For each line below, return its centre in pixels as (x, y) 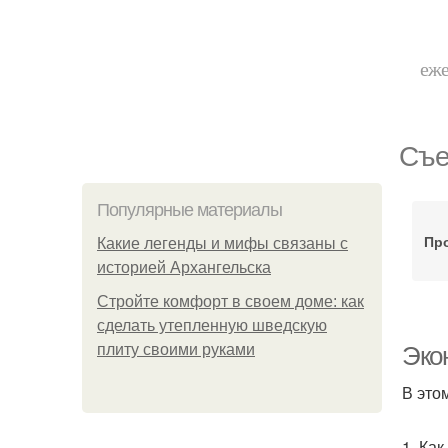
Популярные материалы (189, 210)
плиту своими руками (176, 349)
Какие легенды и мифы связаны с (222, 243)
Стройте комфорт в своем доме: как (230, 301)
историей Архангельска (184, 267)
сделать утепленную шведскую (212, 325)
